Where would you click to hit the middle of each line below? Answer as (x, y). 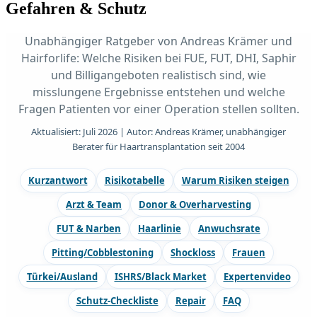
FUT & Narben (89, 229)
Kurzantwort (58, 181)
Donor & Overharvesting (195, 205)
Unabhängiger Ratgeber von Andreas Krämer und (158, 41)
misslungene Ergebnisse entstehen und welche (158, 92)
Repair (190, 301)
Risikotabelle (134, 181)
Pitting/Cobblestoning (103, 253)
